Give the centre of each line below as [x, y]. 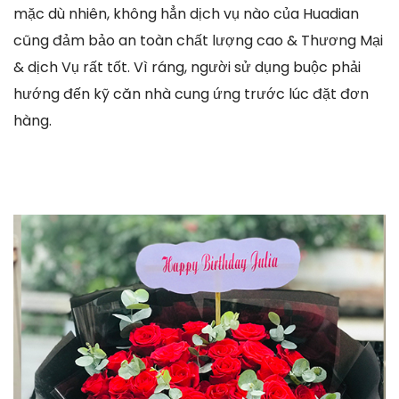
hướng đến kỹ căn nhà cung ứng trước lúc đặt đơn [191, 94]
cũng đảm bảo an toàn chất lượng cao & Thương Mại [198, 40]
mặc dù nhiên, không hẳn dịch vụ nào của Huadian [186, 13]
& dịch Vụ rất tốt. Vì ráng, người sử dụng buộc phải [187, 67]
